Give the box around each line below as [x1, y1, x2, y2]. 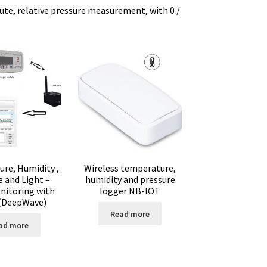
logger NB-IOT [100, 185, 161, 197]
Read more [110, 208, 150, 219]
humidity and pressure [85, 173, 175, 186]
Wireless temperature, [84, 162, 176, 175]
